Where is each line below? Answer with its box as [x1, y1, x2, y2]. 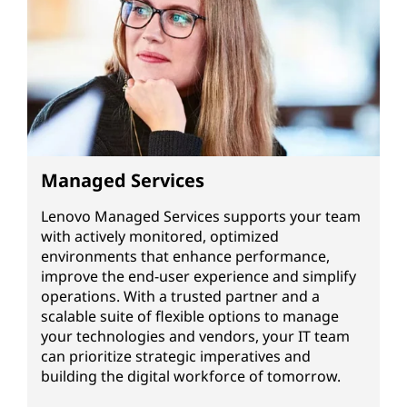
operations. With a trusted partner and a [41, 286, 320, 307]
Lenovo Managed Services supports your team [41, 206, 361, 227]
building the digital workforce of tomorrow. [41, 366, 341, 387]
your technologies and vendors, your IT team [41, 326, 350, 347]
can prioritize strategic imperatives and [41, 346, 311, 367]
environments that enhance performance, [41, 246, 330, 267]
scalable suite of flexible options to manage [41, 306, 339, 327]
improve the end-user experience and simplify [41, 266, 356, 287]
